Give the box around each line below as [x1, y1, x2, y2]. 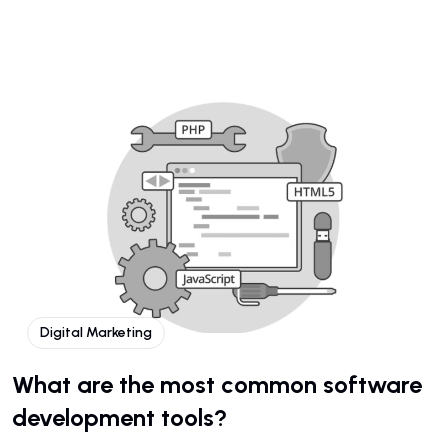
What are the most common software [12, 369, 422, 399]
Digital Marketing [40, 323, 152, 341]
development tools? [12, 402, 227, 432]
